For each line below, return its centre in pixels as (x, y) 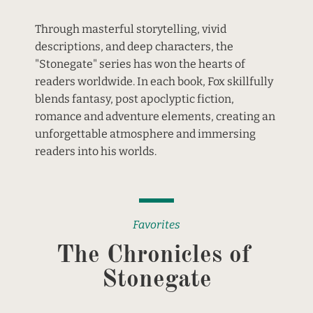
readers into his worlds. (95, 151)
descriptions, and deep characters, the (135, 46)
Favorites (156, 225)
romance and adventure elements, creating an (156, 116)
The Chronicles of (156, 255)
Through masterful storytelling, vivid (131, 29)
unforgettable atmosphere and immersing (146, 134)
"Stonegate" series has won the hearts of (141, 64)
